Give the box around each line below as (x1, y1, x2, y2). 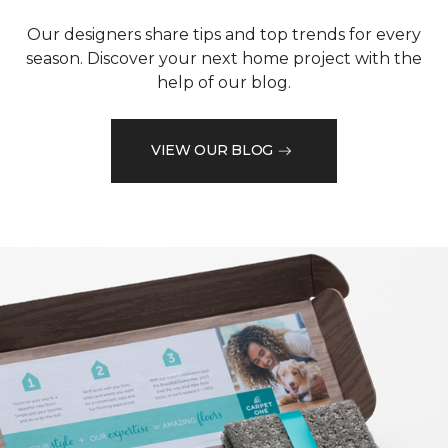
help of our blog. (157, 72, 291, 92)
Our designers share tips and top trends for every (27, 24, 421, 44)
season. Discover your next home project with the (26, 48, 422, 68)
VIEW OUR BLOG (150, 141, 274, 160)
